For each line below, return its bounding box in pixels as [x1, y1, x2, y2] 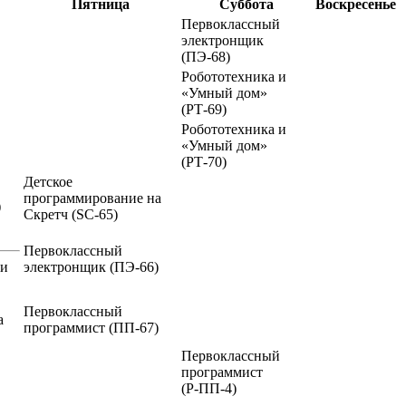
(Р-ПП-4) [181, 380, 237, 396]
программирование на [24, 189, 161, 206]
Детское [24, 173, 72, 189]
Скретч [24, 206, 72, 222]
